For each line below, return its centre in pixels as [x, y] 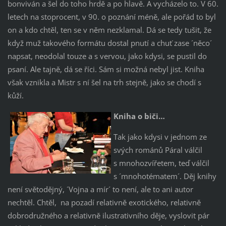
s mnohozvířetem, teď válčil [161, 163]
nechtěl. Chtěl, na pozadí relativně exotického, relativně [104, 203]
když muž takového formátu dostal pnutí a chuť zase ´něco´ [109, 43]
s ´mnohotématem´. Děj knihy [165, 176]
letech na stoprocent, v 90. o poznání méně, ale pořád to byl [111, 17]
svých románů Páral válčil [158, 150]
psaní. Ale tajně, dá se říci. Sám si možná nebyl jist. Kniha [106, 69]
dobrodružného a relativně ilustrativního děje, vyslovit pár [108, 216]
